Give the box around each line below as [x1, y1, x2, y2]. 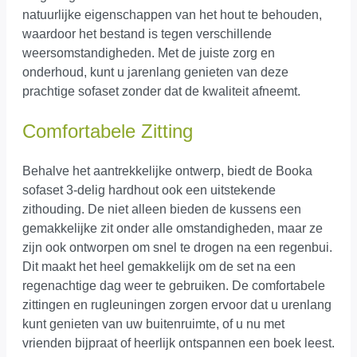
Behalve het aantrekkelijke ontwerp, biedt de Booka [22, 163, 312, 178]
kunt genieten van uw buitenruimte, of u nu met [22, 316, 284, 331]
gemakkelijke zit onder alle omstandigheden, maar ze [22, 221, 323, 235]
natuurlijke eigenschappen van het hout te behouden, [22, 7, 322, 22]
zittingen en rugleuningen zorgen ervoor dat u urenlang [22, 297, 331, 312]
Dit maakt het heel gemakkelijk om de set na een [22, 259, 296, 273]
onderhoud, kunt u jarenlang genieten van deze [22, 65, 288, 79]
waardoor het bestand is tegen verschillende [22, 26, 272, 41]
